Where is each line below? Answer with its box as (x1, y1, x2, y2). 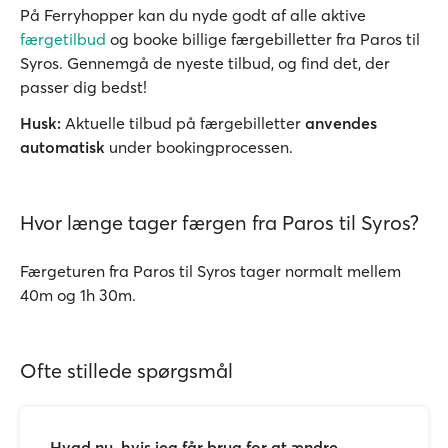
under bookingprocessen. (105, 137, 293, 157)
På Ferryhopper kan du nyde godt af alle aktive (20, 5, 366, 25)
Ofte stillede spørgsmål (20, 358, 233, 383)
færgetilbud (20, 29, 106, 49)
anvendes (305, 113, 377, 133)
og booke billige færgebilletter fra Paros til (106, 29, 420, 49)
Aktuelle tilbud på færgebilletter (61, 113, 305, 133)
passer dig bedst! (20, 77, 147, 97)
